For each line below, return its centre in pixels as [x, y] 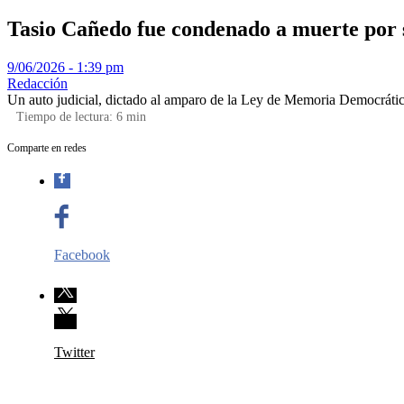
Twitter [74, 352]
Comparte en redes [47, 147]
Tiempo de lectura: [66, 116]
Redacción [37, 83]
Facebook [82, 254]
